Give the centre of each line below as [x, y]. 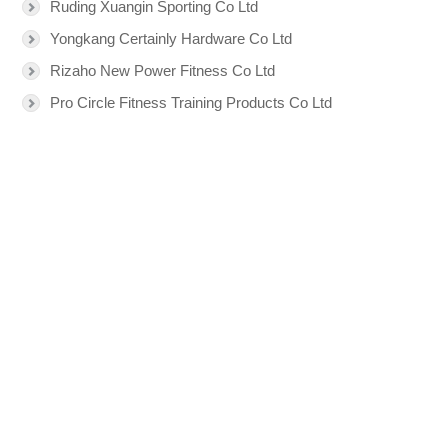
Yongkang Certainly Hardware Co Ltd [171, 38]
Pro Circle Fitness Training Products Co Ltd [191, 102]
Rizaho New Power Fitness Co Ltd [162, 70]
